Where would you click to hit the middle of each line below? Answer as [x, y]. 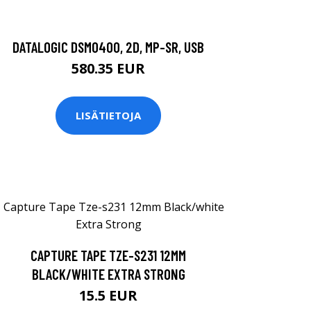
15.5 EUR [108, 295]
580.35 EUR [108, 68]
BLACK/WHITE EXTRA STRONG [108, 274]
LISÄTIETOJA [108, 116]
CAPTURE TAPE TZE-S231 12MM [108, 255]
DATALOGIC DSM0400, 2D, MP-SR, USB [108, 47]
